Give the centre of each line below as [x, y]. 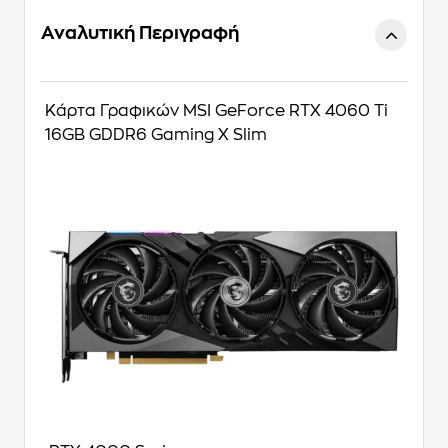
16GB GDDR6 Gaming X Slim [156, 135]
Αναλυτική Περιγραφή [140, 33]
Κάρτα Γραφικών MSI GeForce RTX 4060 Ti [216, 111]
